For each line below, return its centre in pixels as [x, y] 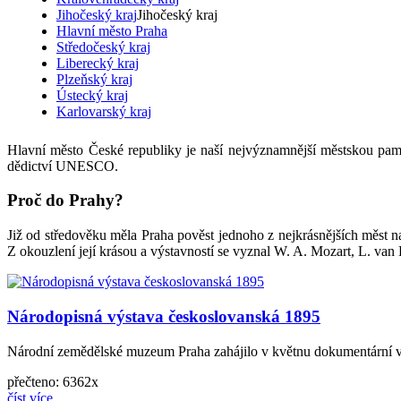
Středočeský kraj [103, 47]
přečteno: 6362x [53, 381]
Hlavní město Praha [112, 30]
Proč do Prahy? [65, 200]
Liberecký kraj [98, 63]
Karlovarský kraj [104, 111]
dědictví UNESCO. [63, 166]
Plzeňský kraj [94, 79]
